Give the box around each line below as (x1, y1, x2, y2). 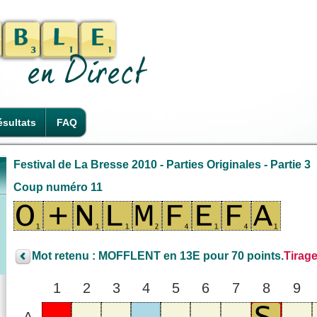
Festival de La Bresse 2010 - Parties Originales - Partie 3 (13, 158, 311, 171)
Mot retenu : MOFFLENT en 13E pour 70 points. (32, 250, 284, 263)
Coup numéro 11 (13, 180, 103, 193)
